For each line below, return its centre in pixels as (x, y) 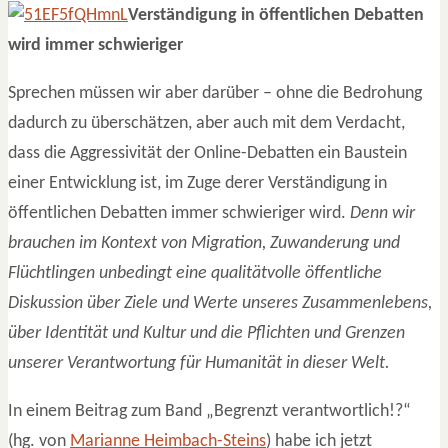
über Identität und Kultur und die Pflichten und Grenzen (206, 333)
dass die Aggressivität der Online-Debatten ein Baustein (207, 153)
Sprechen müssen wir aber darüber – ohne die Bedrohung (215, 93)
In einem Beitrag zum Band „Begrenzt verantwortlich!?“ (209, 411)
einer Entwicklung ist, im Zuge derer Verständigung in (197, 183)
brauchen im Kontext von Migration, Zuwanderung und (204, 243)
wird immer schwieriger (95, 45)
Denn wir (382, 213)
